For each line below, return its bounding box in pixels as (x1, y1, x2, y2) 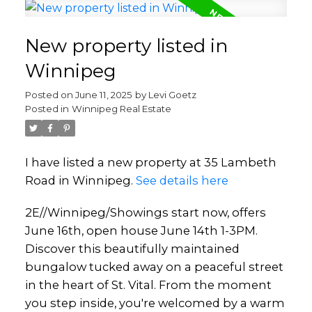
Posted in (24, 102, 69, 114)
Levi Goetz (148, 88, 196, 100)
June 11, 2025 (75, 88, 132, 100)
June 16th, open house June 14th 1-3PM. (24, 223, 258, 237)
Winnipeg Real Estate (71, 102, 171, 114)
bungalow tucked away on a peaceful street (24, 259, 283, 274)
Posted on (24, 88, 75, 100)
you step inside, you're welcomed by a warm (24, 295, 285, 310)
